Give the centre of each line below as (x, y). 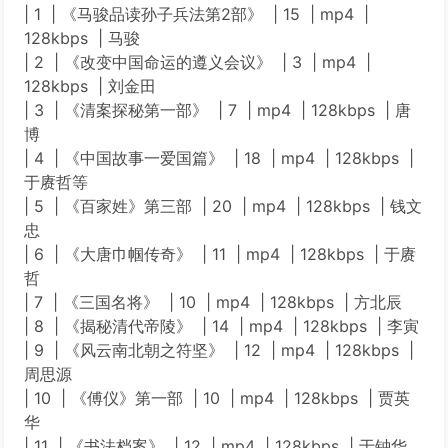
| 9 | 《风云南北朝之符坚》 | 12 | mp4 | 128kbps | (219, 350)
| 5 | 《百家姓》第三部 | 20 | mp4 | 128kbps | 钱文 (223, 206)
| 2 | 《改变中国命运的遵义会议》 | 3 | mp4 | (197, 62)
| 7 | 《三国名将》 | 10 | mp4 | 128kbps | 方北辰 (213, 302)
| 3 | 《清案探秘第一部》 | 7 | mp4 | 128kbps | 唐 (217, 110)
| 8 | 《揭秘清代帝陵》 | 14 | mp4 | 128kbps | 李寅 (221, 326)
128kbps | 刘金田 (90, 86)
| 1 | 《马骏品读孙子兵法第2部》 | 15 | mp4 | (196, 14)
